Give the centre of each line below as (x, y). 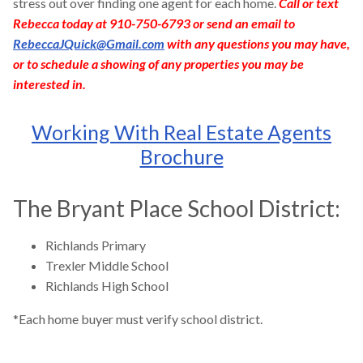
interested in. (49, 84)
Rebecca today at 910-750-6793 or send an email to (154, 23)
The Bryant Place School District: (177, 209)
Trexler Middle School (107, 266)
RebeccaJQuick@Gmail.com (89, 44)
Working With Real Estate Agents (181, 132)
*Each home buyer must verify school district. (138, 319)
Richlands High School (107, 286)
